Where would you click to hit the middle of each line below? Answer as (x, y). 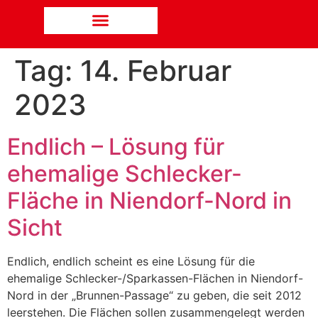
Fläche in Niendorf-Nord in (149, 200)
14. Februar (156, 70)
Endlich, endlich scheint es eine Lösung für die (131, 261)
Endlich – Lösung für (116, 146)
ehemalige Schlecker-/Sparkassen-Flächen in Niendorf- (155, 278)
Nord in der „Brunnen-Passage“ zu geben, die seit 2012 (154, 295)
